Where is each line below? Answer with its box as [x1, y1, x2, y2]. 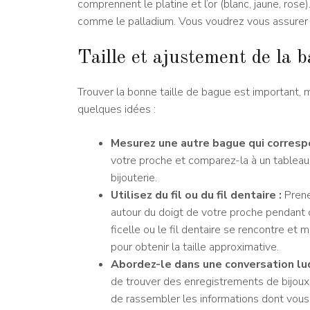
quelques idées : [77, 102, 156, 118]
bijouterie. [111, 170, 157, 186]
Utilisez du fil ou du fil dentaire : [111, 188, 282, 203]
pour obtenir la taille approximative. [111, 239, 279, 255]
